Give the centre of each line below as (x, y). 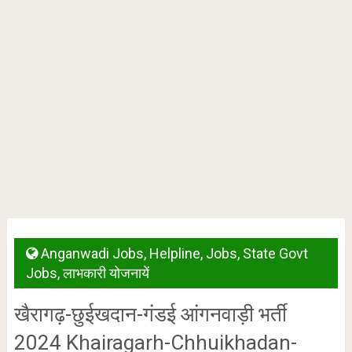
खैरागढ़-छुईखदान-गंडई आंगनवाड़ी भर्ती (150, 314)
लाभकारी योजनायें (106, 273)
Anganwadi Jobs (92, 253)
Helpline (174, 253)
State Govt (275, 253)
